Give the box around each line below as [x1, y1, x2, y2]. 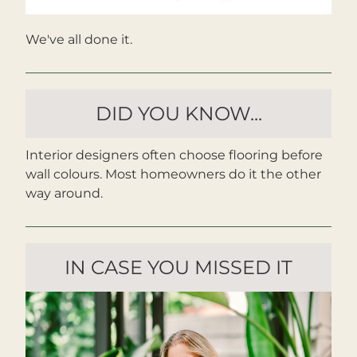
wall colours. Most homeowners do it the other [25, 167, 321, 182]
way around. [25, 186, 103, 201]
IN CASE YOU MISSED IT [65, 256, 292, 279]
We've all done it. [25, 32, 132, 47]
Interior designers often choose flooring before [25, 147, 323, 163]
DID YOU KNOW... [95, 102, 262, 125]
